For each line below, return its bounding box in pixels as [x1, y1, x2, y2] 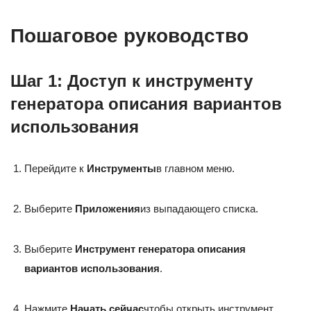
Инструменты [87, 162, 156, 175]
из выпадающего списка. [140, 203, 258, 215]
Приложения [75, 203, 140, 215]
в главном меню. [156, 162, 235, 175]
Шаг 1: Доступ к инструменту [10, 72, 253, 91]
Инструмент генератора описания [75, 243, 246, 255]
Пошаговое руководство [10, 25, 249, 47]
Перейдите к [24, 162, 87, 175]
